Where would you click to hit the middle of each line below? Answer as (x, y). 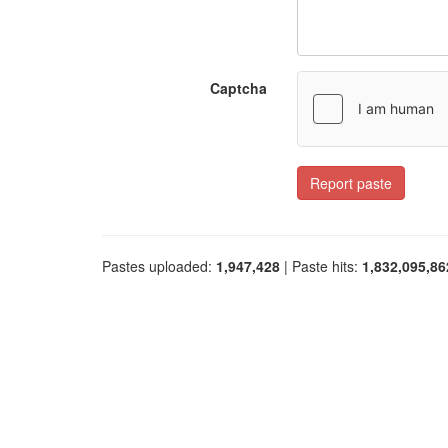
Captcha (238, 88)
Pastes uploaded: (159, 266)
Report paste (351, 183)
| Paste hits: (321, 266)
